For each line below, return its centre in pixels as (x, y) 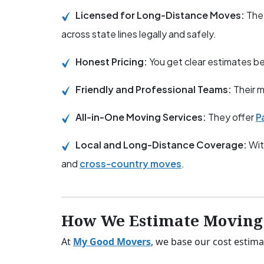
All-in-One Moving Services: (141, 117)
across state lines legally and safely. (139, 34)
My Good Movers (112, 242)
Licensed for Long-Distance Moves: (161, 15)
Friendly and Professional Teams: (154, 90)
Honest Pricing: (112, 62)
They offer (231, 117)
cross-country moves (131, 164)
